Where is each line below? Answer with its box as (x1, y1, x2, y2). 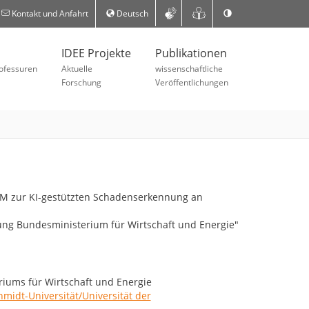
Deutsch (114, 8, 148, 19)
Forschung (61, 77, 101, 88)
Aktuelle (61, 63, 92, 74)
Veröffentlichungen (155, 77, 228, 88)
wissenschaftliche (155, 63, 223, 74)
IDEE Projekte (61, 46, 131, 61)
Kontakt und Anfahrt (9, 8, 88, 19)
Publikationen (155, 46, 227, 61)
